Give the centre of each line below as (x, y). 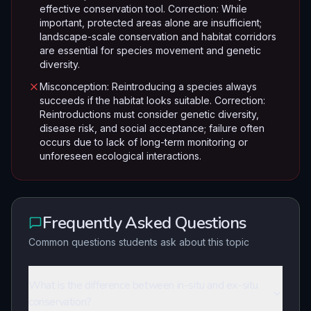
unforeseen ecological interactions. (120, 156)
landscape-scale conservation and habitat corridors (158, 36)
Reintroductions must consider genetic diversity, (149, 114)
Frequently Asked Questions (144, 223)
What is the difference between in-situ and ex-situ (143, 285)
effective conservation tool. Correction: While (143, 9)
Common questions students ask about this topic (139, 242)
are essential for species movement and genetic (150, 50)
